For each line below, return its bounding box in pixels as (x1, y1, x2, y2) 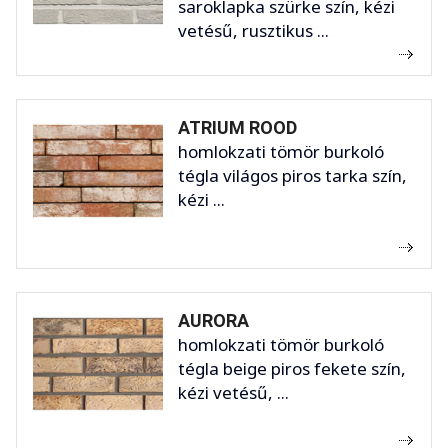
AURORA (178, 310, 249, 332)
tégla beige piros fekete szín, (178, 357, 406, 381)
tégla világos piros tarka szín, (178, 164, 407, 188)
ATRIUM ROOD (178, 117, 297, 139)
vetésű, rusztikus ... (178, 19, 329, 43)
